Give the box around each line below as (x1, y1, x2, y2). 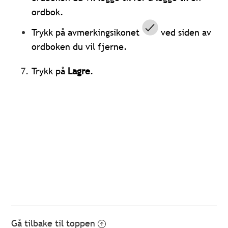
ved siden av (158, 26, 212, 38)
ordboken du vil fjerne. (32, 40, 128, 52)
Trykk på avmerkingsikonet (32, 26, 142, 38)
